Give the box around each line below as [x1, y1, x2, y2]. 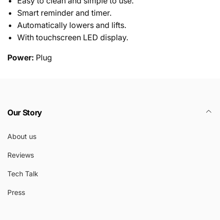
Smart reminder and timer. [17, 7, 111, 18]
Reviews [7, 150, 34, 159]
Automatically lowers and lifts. [17, 20, 126, 30]
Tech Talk [7, 169, 38, 178]
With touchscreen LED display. [17, 32, 128, 42]
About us [7, 132, 36, 140]
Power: [7, 52, 34, 62]
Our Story [7, 107, 43, 117]
